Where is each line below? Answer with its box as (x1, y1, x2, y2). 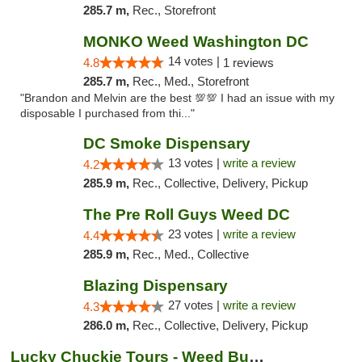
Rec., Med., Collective (132, 247, 249, 261)
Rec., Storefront (132, 3, 216, 17)
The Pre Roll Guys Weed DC (82, 206, 290, 223)
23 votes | (167, 227, 223, 241)
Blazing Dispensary (82, 277, 228, 294)
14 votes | (167, 54, 223, 68)
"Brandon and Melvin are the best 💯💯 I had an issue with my (20, 92, 335, 104)
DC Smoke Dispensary (82, 135, 250, 152)
